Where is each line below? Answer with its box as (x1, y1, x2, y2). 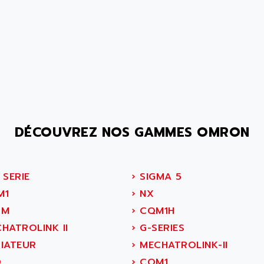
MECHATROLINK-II (136, 238, 228, 252)
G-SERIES (136, 221, 184, 235)
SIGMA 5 (136, 170, 182, 184)
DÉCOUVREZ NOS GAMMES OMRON (14, 123, 250, 142)
